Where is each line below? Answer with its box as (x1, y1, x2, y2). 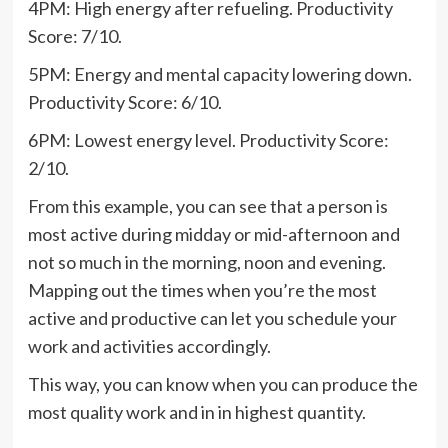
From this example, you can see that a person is (27, 195, 388, 217)
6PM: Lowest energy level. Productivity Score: (27, 129, 389, 151)
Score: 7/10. (27, 25, 122, 47)
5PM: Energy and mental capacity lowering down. (27, 63, 412, 85)
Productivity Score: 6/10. (27, 91, 222, 113)
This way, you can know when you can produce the (27, 373, 418, 395)
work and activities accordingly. (27, 335, 271, 357)
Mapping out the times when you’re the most (27, 279, 377, 301)
